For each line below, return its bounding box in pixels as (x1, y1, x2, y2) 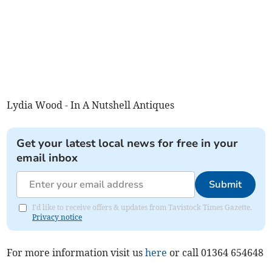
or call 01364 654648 (167, 246, 264, 259)
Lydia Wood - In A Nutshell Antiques (7, 98, 175, 111)
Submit (208, 177, 242, 191)
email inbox (16, 150, 78, 165)
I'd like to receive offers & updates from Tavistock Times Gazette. (32, 202, 253, 212)
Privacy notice (32, 212, 83, 222)
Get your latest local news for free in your (16, 135, 239, 151)
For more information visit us (7, 246, 146, 259)
